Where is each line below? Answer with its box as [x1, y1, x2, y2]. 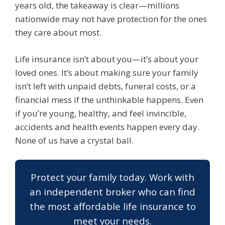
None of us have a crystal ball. [15, 134, 134, 146]
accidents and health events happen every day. [15, 121, 199, 133]
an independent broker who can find [30, 185, 195, 198]
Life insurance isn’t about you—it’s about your [15, 53, 198, 65]
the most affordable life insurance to [29, 200, 196, 213]
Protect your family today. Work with [31, 171, 194, 184]
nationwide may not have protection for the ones [15, 13, 207, 25]
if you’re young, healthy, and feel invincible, [15, 107, 186, 119]
